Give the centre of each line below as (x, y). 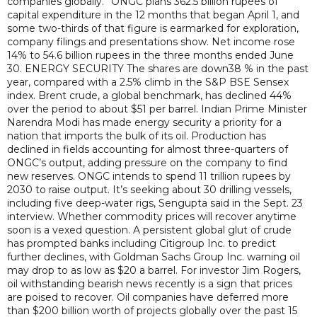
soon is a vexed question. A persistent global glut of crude (149, 230)
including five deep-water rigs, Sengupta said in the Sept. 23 (155, 203)
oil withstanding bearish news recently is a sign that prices (150, 284)
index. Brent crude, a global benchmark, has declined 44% (149, 96)
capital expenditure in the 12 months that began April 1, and (153, 15)
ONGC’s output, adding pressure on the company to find (147, 163)
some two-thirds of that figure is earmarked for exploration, (153, 28)
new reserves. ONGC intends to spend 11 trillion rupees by (149, 176)
